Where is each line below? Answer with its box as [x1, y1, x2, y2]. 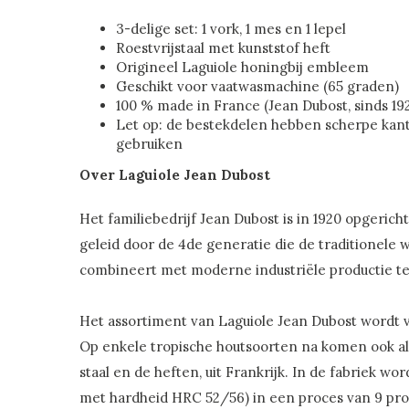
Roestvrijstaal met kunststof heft [116, 38, 330, 57]
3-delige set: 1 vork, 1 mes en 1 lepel [116, 19, 346, 37]
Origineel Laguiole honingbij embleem [116, 58, 369, 76]
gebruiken [116, 134, 183, 152]
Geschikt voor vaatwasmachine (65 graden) [116, 77, 399, 95]
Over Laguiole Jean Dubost [79, 165, 270, 184]
